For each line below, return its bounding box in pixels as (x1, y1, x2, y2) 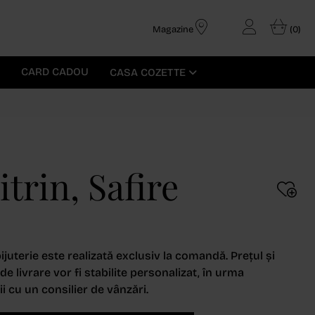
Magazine (153, 23, 195, 35)
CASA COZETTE (109, 66, 188, 79)
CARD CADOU (20, 65, 89, 78)
